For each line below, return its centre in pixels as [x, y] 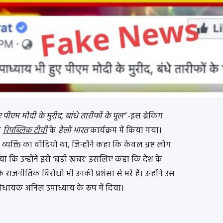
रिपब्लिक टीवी [25, 131]
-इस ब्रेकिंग [144, 116]
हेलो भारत [73, 131]
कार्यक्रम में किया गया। [125, 131]
